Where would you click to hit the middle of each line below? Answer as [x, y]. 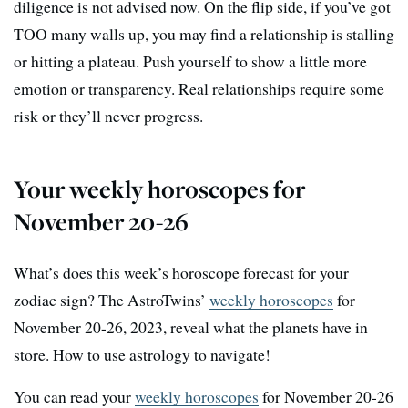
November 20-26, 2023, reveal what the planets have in [191, 326]
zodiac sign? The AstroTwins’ [112, 299]
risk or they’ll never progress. [108, 115]
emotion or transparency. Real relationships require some [199, 88]
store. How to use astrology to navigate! [142, 354]
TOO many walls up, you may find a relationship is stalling [204, 33]
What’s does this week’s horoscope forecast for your [181, 272]
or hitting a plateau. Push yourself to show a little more [190, 61]
